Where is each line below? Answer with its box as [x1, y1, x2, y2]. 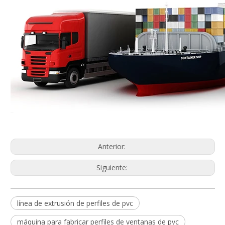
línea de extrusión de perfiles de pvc [17, 198, 133, 208]
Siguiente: [96, 163, 130, 173]
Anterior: [98, 142, 128, 152]
